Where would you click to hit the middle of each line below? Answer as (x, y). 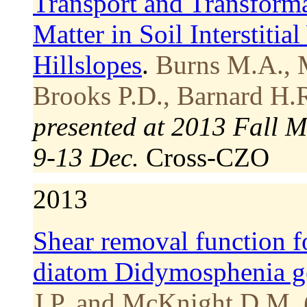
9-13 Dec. (86, 157)
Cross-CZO (208, 157)
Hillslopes (87, 64)
